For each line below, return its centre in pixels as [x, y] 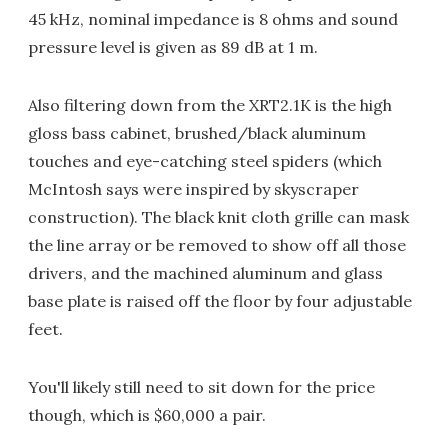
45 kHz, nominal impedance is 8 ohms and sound [213, 19]
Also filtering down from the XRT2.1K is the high [210, 105]
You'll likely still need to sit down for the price [201, 387]
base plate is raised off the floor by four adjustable [220, 301]
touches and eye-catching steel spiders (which [205, 161]
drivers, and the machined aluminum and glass [205, 273]
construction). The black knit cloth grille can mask [218, 217]
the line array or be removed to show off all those [217, 245]
